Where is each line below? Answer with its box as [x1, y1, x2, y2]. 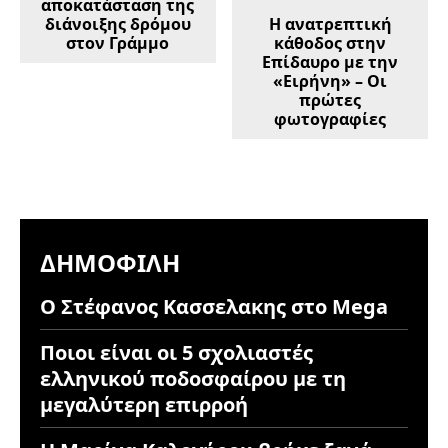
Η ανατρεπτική [268, 12, 392, 35]
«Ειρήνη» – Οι [273, 69, 388, 92]
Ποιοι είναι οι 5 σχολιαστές [40, 338, 313, 366]
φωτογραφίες [274, 107, 387, 130]
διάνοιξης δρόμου [44, 12, 191, 35]
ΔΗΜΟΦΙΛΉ [40, 245, 180, 279]
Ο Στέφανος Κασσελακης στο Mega [40, 292, 388, 320]
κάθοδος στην [274, 31, 387, 54]
